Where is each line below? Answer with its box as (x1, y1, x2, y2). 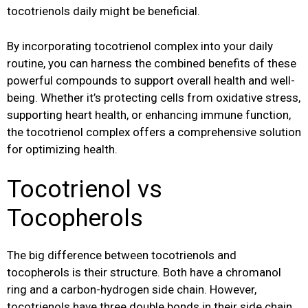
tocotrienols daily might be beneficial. (7, 4, 200, 19)
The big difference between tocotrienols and (7, 248, 236, 263)
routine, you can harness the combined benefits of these (7, 56, 296, 70)
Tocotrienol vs (7, 175, 162, 204)
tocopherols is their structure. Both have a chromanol (7, 265, 281, 280)
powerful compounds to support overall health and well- (7, 73, 295, 87)
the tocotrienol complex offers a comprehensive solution (7, 124, 301, 139)
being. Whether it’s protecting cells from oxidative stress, (7, 90, 300, 104)
